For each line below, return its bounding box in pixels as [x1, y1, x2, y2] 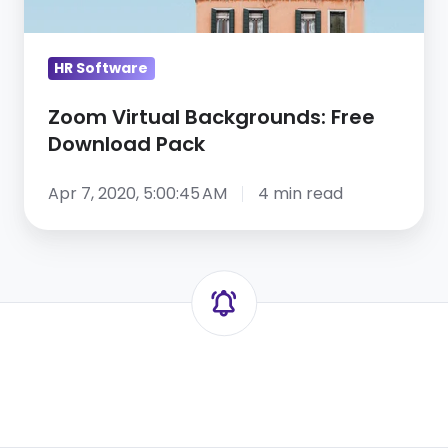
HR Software [54, 58, 149, 79]
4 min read [257, 182, 343, 206]
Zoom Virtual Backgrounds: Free [48, 103, 375, 132]
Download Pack [48, 130, 205, 159]
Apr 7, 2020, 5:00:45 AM [48, 182, 227, 206]
